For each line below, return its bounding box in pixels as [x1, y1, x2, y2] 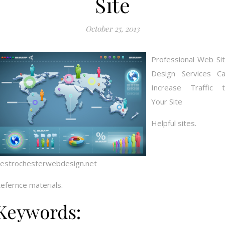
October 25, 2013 [85, 24, 140, 34]
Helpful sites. [151, 118, 196, 128]
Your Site [151, 96, 182, 106]
